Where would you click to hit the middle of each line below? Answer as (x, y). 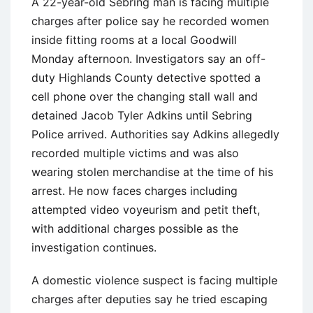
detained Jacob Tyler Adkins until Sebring (142, 115)
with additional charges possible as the (135, 228)
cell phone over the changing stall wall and (145, 96)
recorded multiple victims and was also (135, 153)
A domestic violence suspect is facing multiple (154, 280)
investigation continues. (94, 247)
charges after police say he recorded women (150, 21)
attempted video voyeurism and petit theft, (146, 209)
